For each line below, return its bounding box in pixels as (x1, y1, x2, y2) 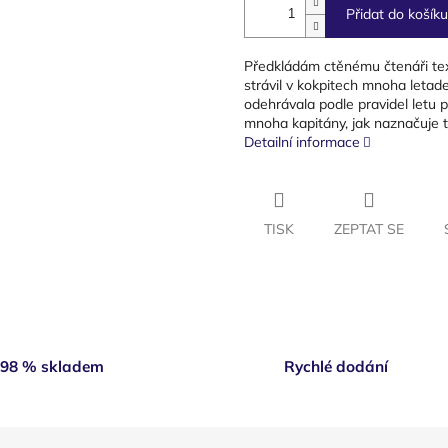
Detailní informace (244, 132, 360, 151)
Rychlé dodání (284, 357, 388, 377)
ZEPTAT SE (334, 219, 404, 238)
